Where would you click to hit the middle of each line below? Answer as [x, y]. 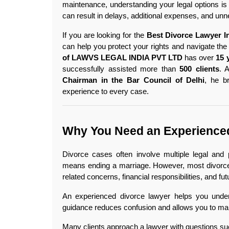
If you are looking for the [105, 36]
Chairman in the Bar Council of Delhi [134, 81]
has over [199, 58]
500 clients [199, 69]
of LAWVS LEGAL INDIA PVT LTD [123, 58]
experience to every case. [107, 92]
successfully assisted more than [121, 69]
